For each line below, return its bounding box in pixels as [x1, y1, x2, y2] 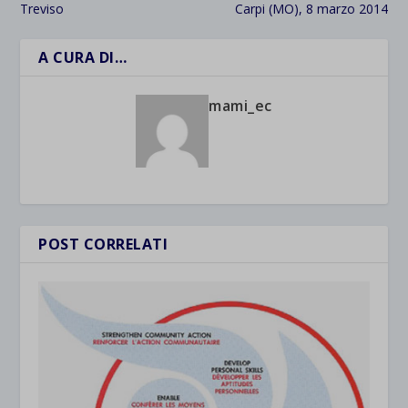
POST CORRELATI [38, 234, 168, 254]
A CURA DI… [38, 47, 127, 67]
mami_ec [209, 96, 272, 116]
